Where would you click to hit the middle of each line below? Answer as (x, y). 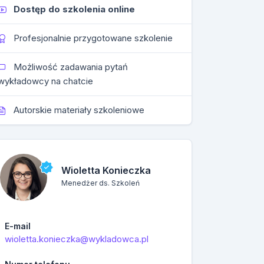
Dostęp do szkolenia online (73, 9)
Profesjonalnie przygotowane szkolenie (92, 38)
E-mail (18, 226)
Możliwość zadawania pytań (70, 67)
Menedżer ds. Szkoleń (101, 183)
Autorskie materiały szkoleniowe (78, 110)
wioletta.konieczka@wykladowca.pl (77, 239)
